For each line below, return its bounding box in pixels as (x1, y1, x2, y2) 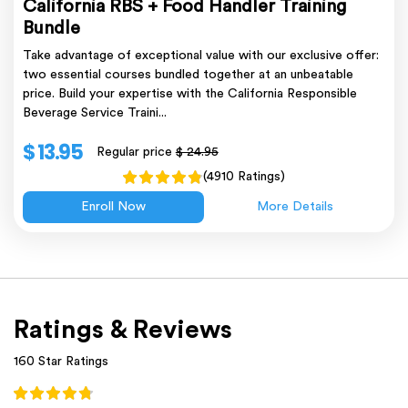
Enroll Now (81, 200, 146, 214)
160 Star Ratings (14, 355, 108, 369)
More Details (256, 200, 333, 214)
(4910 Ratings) (203, 170, 285, 184)
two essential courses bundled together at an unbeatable (23, 68, 353, 82)
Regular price (96, 146, 176, 159)
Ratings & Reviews (14, 317, 232, 343)
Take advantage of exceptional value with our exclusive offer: (23, 49, 379, 63)
